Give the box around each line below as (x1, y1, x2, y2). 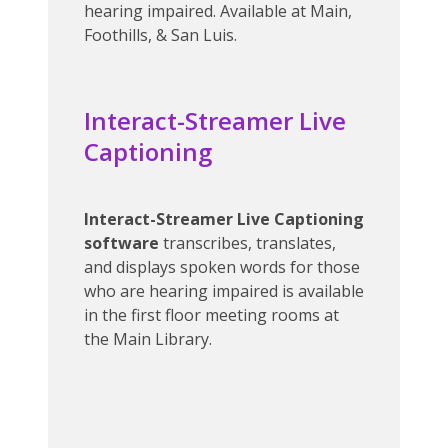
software (84, 232, 159, 254)
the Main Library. (84, 328, 212, 350)
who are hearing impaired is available (84, 280, 364, 302)
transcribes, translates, (159, 232, 336, 254)
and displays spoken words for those (84, 256, 360, 278)
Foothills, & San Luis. (84, 24, 237, 46)
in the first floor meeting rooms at (84, 304, 339, 326)
